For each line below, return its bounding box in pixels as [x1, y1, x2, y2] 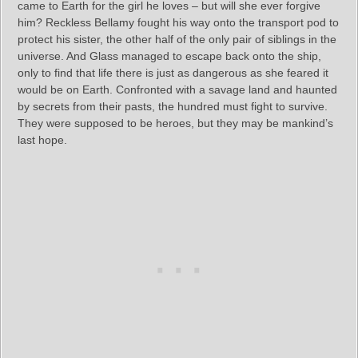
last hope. [18, 133, 67, 147]
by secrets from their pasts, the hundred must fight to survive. [18, 100, 328, 113]
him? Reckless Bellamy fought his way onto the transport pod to [18, 16, 339, 30]
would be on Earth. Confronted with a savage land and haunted [18, 83, 337, 97]
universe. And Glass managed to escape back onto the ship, [18, 50, 321, 63]
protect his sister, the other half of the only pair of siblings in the [18, 33, 336, 46]
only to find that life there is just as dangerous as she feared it [18, 66, 328, 80]
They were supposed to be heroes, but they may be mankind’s [18, 117, 333, 130]
